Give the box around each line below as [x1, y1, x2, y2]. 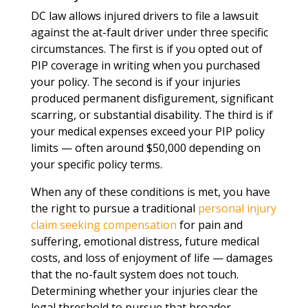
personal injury [197, 201, 276, 216]
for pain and [176, 217, 243, 232]
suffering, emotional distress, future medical [30, 234, 259, 249]
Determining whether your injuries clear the [30, 283, 258, 298]
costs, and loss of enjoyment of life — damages [30, 250, 273, 265]
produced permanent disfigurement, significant [30, 91, 274, 106]
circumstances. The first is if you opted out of [30, 41, 263, 56]
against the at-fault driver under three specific [30, 25, 268, 40]
